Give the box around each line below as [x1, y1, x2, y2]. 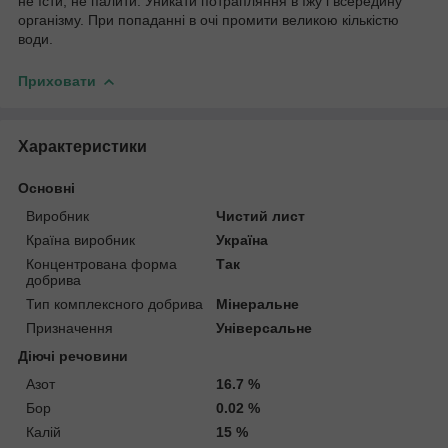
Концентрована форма [26, 255, 177, 272]
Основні [18, 179, 75, 196]
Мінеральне [216, 295, 300, 312]
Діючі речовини [18, 347, 128, 364]
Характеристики [18, 137, 147, 155]
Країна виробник [26, 231, 135, 248]
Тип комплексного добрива [26, 295, 203, 312]
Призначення [26, 319, 113, 336]
